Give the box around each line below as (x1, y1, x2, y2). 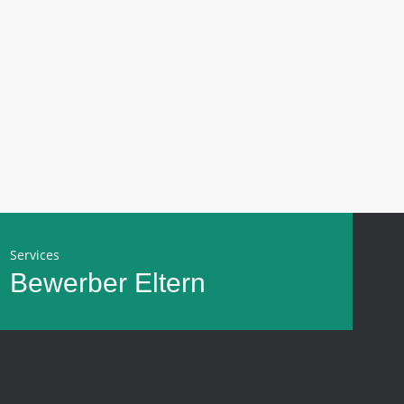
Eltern (134, 268, 206, 298)
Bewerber (10, 268, 127, 298)
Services (10, 246, 60, 263)
